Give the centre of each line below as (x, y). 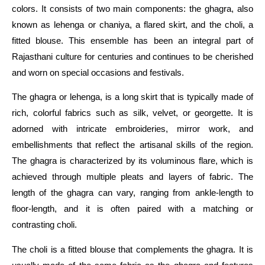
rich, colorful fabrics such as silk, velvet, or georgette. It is (132, 113)
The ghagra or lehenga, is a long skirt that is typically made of (132, 97)
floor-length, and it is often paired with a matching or (132, 209)
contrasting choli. (44, 225)
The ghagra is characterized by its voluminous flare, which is (132, 161)
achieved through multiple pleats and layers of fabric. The (132, 177)
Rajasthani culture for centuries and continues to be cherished (132, 56)
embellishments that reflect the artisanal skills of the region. (132, 145)
